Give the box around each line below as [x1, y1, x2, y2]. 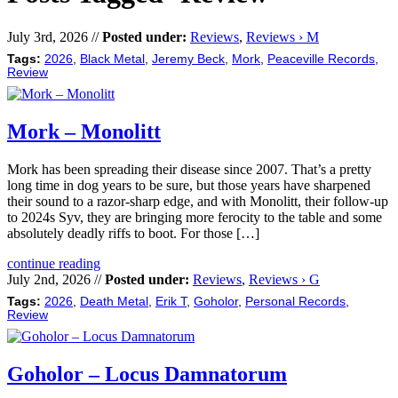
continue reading [7, 255, 100, 271]
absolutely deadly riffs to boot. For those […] [7, 225, 259, 241]
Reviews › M [246, 28, 319, 44]
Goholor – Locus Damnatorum [7, 362, 287, 386]
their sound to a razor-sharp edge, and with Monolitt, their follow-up [7, 193, 388, 209]
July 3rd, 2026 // [7, 28, 102, 44]
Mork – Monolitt [7, 119, 161, 143]
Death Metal [80, 294, 148, 308]
